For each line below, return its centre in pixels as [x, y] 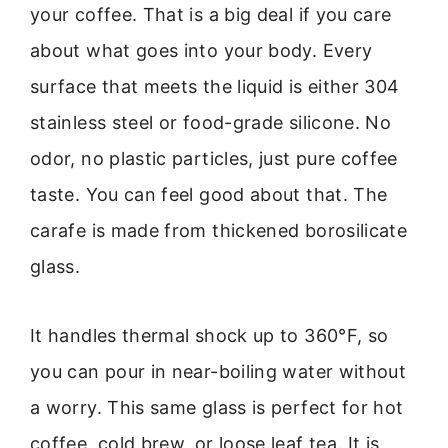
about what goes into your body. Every [201, 51]
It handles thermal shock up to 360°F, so [209, 335]
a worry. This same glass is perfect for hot [217, 407]
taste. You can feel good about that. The [209, 195]
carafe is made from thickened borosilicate [219, 231]
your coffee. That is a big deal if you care [211, 15]
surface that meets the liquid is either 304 [215, 87]
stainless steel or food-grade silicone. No [211, 123]
